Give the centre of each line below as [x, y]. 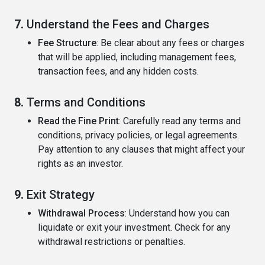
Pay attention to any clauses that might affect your [141, 150]
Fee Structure [67, 43]
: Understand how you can [177, 214]
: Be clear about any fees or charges [170, 43]
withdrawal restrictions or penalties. [112, 242]
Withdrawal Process [81, 214]
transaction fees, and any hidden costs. [118, 72]
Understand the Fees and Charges [118, 25]
